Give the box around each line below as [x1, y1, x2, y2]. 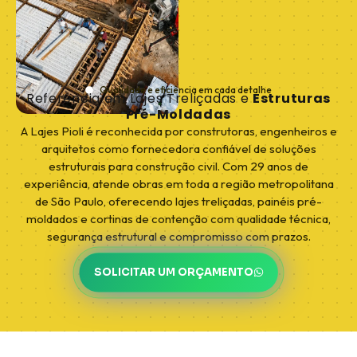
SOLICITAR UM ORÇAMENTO [93, 265, 253, 280]
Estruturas [253, 89, 331, 108]
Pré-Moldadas [125, 105, 232, 124]
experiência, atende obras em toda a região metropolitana [23, 176, 334, 192]
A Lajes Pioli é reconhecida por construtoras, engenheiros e [20, 124, 337, 139]
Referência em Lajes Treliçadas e [25, 89, 253, 108]
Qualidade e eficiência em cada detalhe [99, 84, 272, 96]
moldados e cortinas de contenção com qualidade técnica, [26, 211, 331, 227]
